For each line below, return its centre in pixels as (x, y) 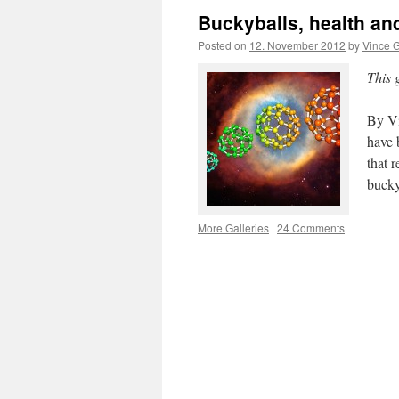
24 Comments (311, 228)
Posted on (222, 45)
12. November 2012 (297, 45)
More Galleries (233, 228)
